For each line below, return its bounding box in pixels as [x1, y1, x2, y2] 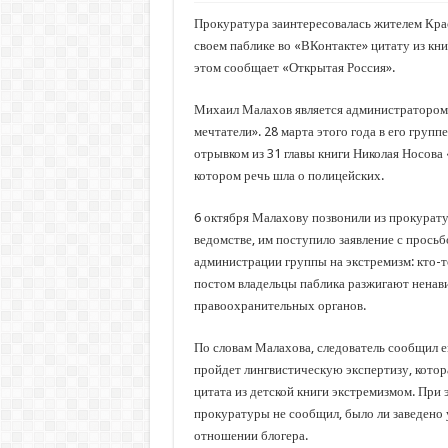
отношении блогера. [193, 428, 308, 443]
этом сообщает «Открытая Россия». [193, 60, 395, 75]
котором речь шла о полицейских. [193, 168, 384, 183]
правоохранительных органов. [193, 298, 366, 313]
